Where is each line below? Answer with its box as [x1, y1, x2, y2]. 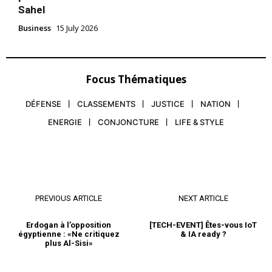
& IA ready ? [180, 229, 226, 239]
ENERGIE [48, 117, 82, 127]
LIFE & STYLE [175, 117, 224, 127]
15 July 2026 [56, 22, 98, 34]
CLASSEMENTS [77, 99, 135, 109]
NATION [200, 99, 231, 109]
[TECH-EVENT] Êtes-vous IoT [149, 220, 257, 230]
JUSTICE [151, 99, 185, 109]
